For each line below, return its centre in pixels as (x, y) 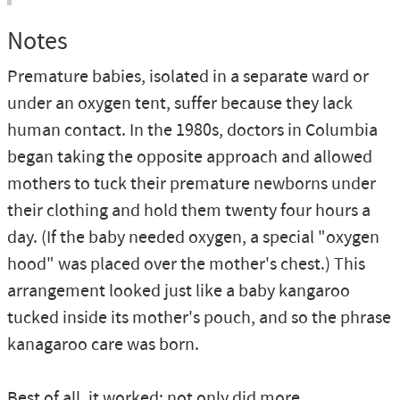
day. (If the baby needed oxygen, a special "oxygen (193, 238)
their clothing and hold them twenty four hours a (189, 211)
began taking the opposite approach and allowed (190, 158)
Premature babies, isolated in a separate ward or (188, 77)
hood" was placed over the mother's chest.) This (186, 265)
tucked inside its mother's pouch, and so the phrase (199, 318)
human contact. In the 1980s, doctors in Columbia (192, 131)
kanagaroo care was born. (103, 345)
